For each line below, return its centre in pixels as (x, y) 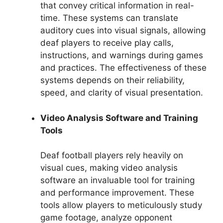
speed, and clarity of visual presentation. (122, 93)
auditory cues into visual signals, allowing (123, 31)
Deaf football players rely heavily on (112, 156)
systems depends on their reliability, (112, 80)
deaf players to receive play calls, (107, 43)
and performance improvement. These (117, 193)
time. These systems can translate (109, 18)
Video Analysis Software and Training (119, 118)
